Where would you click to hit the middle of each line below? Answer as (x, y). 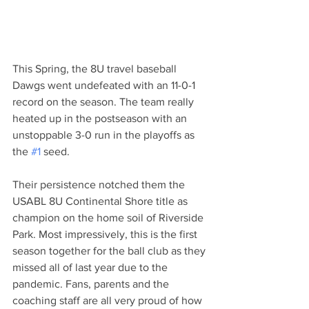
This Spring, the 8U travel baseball (96, 69)
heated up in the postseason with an (101, 119)
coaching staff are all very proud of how (109, 301)
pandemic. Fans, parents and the (92, 284)
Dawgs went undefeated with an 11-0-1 (105, 86)
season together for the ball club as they (110, 251)
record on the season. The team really (104, 102)
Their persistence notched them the (100, 185)
